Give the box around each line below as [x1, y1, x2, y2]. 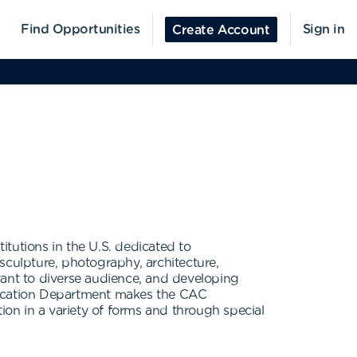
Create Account [172, 24, 270, 37]
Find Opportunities [21, 23, 140, 36]
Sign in [302, 23, 344, 36]
